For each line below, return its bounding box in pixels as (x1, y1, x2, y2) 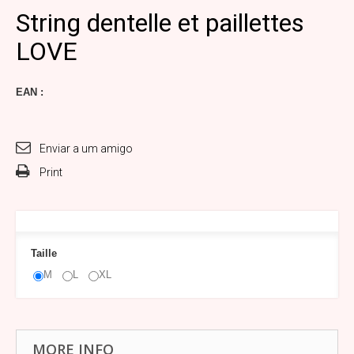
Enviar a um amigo (40, 142, 133, 156)
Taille (31, 247, 60, 260)
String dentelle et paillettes (16, 8, 304, 39)
